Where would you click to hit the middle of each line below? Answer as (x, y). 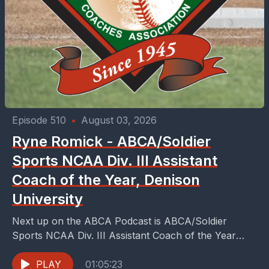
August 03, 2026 (119, 120)
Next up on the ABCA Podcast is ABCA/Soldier (119, 221)
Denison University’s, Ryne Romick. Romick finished (130, 250)
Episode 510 (39, 120)
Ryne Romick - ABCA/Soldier (111, 141)
